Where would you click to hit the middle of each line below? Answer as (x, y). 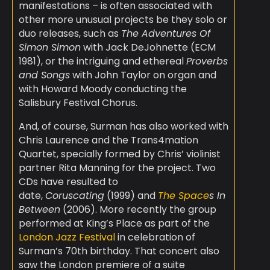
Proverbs (207, 61)
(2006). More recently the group (138, 210)
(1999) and (131, 196)
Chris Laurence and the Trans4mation (108, 140)
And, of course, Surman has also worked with (123, 127)
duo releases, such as (70, 34)
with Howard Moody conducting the (102, 89)
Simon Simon (49, 48)
